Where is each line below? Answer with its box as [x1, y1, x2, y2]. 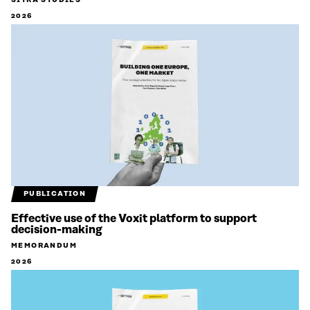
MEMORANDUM [11, 241, 77, 250]
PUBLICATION [23, 190, 86, 199]
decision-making [11, 224, 102, 237]
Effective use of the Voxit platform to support [11, 212, 257, 226]
